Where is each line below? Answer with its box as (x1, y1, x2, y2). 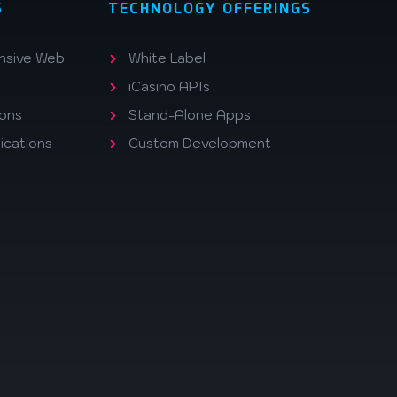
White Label (128, 50, 206, 66)
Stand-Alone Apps (128, 106, 252, 123)
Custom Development (128, 135, 272, 152)
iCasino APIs (128, 78, 211, 95)
